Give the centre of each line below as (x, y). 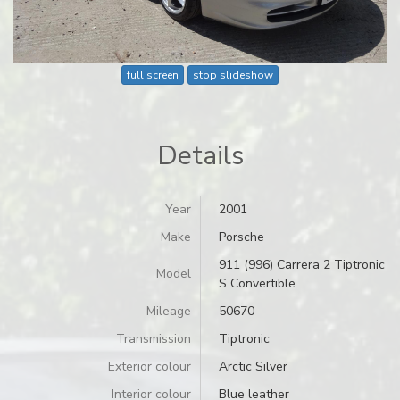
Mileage (169, 311)
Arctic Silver (253, 366)
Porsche (242, 237)
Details (200, 155)
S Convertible (257, 283)
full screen (152, 75)
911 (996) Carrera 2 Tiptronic (302, 264)
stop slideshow (233, 75)
